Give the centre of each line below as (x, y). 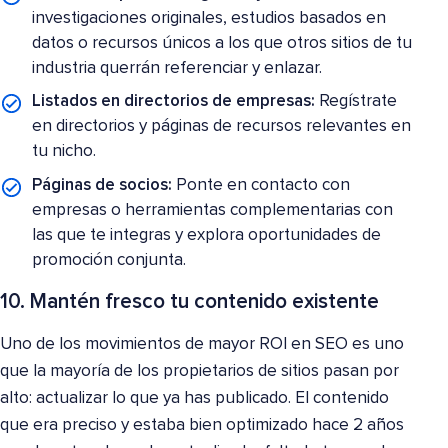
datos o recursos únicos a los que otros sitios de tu (222, 43)
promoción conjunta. (109, 260)
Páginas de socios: (102, 185)
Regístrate (356, 102)
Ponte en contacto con (261, 185)
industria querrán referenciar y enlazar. (177, 68)
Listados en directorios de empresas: (174, 102)
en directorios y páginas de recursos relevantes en (222, 127)
